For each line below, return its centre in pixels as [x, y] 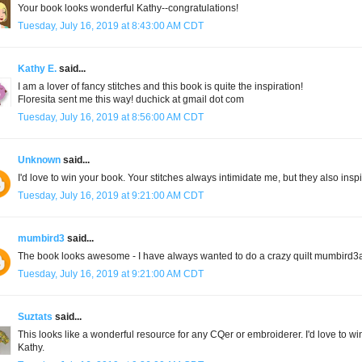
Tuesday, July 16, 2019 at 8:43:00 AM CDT [111, 26]
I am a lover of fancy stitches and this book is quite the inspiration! [160, 87]
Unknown [39, 160]
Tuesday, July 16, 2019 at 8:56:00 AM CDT [111, 118]
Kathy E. [37, 69]
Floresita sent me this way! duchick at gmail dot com [131, 100]
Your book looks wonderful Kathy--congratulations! [128, 8]
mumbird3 [41, 239]
